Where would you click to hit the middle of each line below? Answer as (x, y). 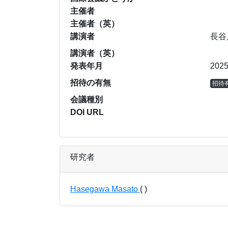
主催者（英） (95, 23)
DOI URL (87, 112)
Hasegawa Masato (105, 189)
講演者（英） (95, 53)
